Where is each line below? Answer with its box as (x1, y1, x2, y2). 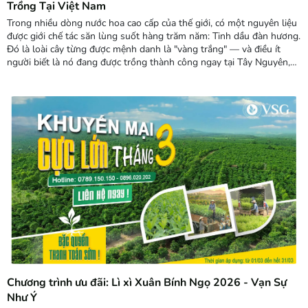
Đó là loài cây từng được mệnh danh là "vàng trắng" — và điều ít (7, 42, 280, 56)
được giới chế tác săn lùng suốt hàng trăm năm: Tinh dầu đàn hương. (7, 29, 300, 43)
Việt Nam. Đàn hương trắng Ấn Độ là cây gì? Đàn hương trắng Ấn (7, 68, 287, 82)
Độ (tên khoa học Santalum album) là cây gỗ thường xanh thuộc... (7, 81, 287, 95)
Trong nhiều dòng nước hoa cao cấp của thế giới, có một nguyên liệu (7, 16, 297, 30)
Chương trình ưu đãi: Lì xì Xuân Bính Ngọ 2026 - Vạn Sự (7, 275, 287, 291)
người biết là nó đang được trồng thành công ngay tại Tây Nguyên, (7, 55, 290, 69)
